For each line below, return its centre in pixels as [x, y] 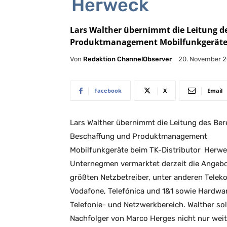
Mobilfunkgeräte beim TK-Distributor [136, 150]
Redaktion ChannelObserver [127, 59]
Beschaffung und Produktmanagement [139, 137]
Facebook [108, 91]
